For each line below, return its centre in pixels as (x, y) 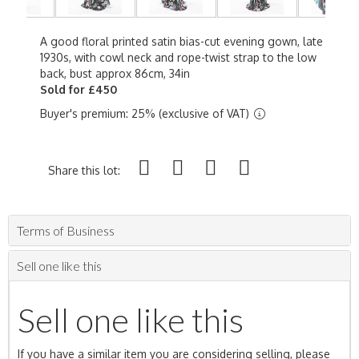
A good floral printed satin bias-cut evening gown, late (182, 41)
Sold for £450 (79, 89)
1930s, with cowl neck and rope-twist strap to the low (178, 57)
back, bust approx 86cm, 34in (115, 73)
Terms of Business (66, 230)
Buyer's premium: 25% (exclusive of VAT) (146, 113)
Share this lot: (84, 170)
